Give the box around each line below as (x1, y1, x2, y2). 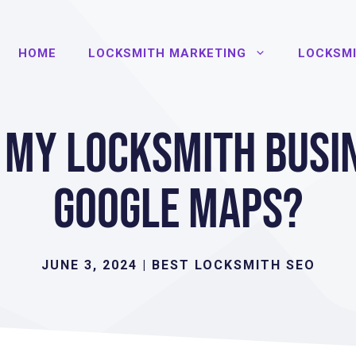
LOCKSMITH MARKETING (88, 46, 246, 61)
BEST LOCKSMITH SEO (151, 257, 315, 273)
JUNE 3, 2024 (41, 257, 137, 273)
